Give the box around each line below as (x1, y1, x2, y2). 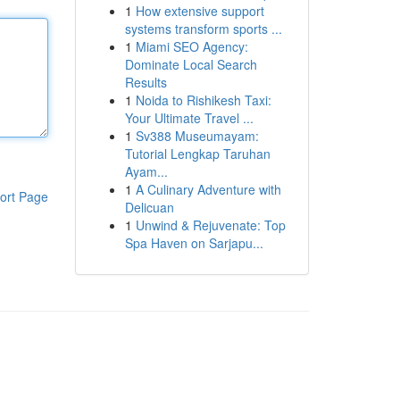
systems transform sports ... (124, 20, 282, 37)
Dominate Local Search (124, 55, 257, 73)
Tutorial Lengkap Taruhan (124, 145, 271, 162)
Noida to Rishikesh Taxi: (135, 91, 271, 109)
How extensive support (135, 2, 264, 20)
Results (124, 73, 167, 91)
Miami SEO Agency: (135, 37, 248, 55)
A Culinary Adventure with (135, 180, 281, 198)
